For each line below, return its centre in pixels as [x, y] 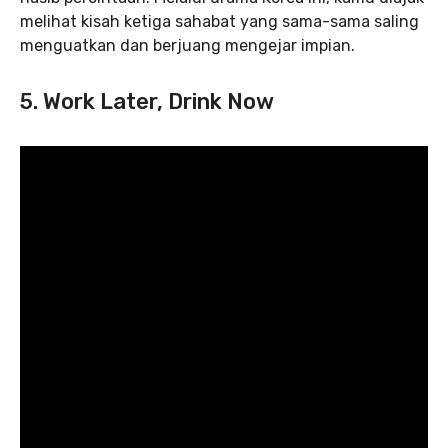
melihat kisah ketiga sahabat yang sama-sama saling [219, 21]
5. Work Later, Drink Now [147, 101]
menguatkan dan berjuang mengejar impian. [187, 45]
